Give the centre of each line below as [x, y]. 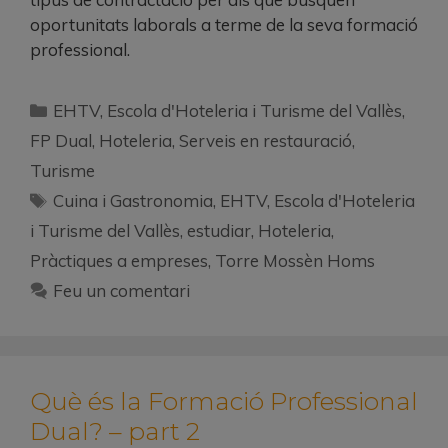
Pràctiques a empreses [119, 261]
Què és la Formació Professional [224, 401]
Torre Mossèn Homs [295, 261]
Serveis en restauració [265, 141]
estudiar [219, 231]
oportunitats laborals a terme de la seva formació [224, 25]
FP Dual [61, 141]
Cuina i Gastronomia [133, 201]
